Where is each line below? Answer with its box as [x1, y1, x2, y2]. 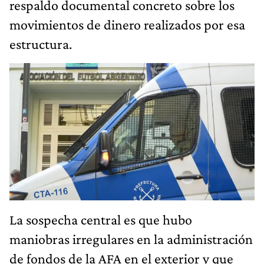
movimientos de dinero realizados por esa [9, 16, 245, 32]
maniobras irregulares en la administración [9, 231, 253, 247]
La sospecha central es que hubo [9, 212, 192, 228]
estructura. [9, 35, 72, 52]
